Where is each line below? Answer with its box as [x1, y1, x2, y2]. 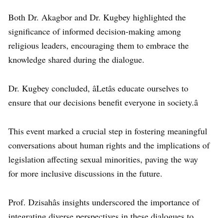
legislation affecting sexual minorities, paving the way [8, 153, 198, 165]
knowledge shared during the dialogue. [8, 54, 145, 66]
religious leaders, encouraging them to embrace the [8, 39, 189, 52]
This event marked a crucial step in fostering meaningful [8, 125, 207, 137]
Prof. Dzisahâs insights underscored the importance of [8, 196, 200, 208]
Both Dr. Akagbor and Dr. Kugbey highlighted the [8, 11, 186, 23]
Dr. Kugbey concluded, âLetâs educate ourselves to [8, 82, 188, 94]
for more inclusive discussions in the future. [8, 167, 163, 180]
